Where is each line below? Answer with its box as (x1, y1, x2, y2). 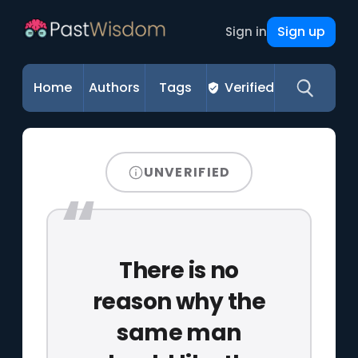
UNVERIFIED (143, 162, 231, 181)
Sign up (276, 22, 325, 41)
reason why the (92, 285, 266, 317)
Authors (89, 78, 141, 97)
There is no (119, 254, 239, 286)
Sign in (225, 23, 267, 40)
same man (117, 316, 241, 348)
